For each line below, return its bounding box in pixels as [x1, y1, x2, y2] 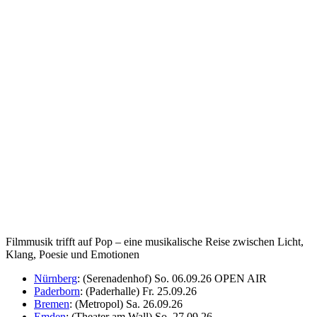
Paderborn [34, 284, 80, 297]
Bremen [34, 297, 69, 310]
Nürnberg [34, 272, 77, 284]
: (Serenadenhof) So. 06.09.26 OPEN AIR [77, 272, 267, 284]
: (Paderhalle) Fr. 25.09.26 [80, 284, 197, 297]
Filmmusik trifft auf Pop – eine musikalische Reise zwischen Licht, [6, 235, 304, 248]
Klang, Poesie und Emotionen [6, 248, 139, 260]
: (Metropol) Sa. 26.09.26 [69, 297, 183, 310]
